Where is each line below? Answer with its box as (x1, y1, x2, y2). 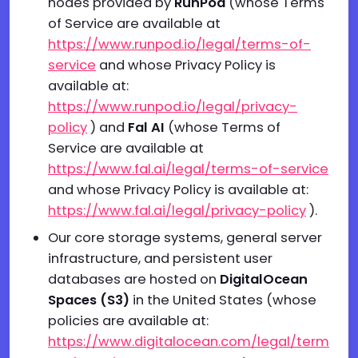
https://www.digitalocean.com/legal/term (48, 332, 329, 351)
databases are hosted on (48, 270, 220, 288)
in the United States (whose (129, 291, 316, 309)
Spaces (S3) (48, 291, 129, 309)
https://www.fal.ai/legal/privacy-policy (48, 201, 306, 220)
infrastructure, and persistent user (48, 249, 272, 268)
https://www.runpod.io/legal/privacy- (48, 97, 297, 116)
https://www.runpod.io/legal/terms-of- (48, 35, 311, 54)
